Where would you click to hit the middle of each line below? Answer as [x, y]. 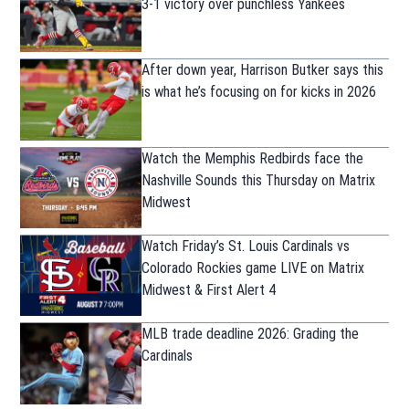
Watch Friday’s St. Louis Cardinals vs [246, 246]
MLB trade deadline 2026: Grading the [251, 334]
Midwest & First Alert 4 [209, 289]
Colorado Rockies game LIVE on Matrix [253, 267]
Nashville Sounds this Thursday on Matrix [259, 180]
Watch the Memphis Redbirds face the [253, 158]
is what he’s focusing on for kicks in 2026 [259, 92]
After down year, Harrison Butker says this [263, 70]
